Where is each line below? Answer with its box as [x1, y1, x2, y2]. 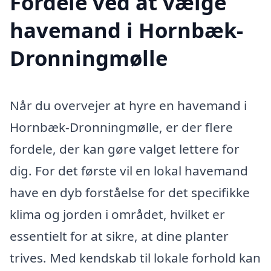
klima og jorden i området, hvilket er [10, 206, 225, 223]
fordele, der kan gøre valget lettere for [10, 140, 240, 158]
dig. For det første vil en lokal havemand [10, 162, 248, 180]
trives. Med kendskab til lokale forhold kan [10, 249, 261, 267]
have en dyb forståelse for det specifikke [10, 184, 250, 201]
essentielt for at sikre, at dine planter [10, 227, 229, 245]
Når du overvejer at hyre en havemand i [10, 97, 247, 114]
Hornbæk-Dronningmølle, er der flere [10, 119, 233, 136]
